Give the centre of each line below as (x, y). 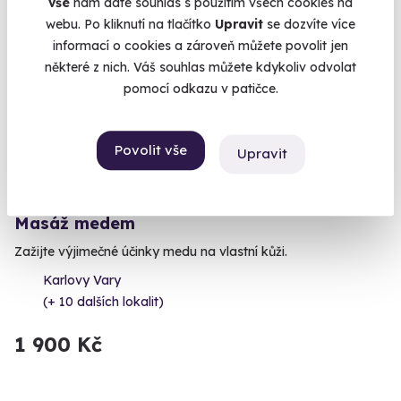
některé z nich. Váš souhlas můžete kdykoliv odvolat (200, 68)
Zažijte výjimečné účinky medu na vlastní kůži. (151, 251)
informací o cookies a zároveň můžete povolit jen (200, 46)
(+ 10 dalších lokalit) (103, 301)
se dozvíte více (309, 25)
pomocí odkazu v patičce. (200, 89)
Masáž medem (75, 223)
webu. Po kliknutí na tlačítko (130, 25)
